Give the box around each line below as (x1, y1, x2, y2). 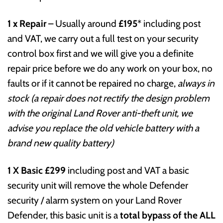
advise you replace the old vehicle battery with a (7, 121, 199, 134)
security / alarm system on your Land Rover (7, 194, 182, 206)
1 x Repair (7, 17, 46, 29)
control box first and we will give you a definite (7, 47, 194, 59)
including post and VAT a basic (66, 164, 189, 176)
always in (178, 77, 215, 89)
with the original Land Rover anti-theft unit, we (7, 107, 193, 119)
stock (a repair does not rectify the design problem (7, 92, 210, 104)
